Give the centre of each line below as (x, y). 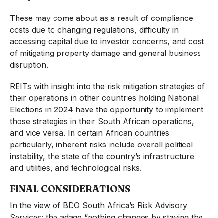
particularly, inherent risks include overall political (101, 145)
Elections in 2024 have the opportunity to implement (106, 110)
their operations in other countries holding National (104, 98)
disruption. (29, 65)
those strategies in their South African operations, (102, 121)
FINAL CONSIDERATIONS (70, 189)
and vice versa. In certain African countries (89, 133)
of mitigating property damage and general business (105, 53)
